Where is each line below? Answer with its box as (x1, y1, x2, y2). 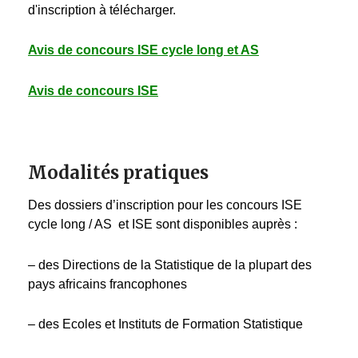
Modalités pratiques (28, 161, 209, 185)
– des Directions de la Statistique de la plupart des (28, 257, 312, 272)
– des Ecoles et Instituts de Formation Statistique (28, 317, 303, 332)
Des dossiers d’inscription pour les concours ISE (28, 198, 302, 213)
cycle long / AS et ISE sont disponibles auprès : (28, 217, 297, 232)
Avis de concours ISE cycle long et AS (28, 43, 259, 58)
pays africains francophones (28, 276, 187, 291)
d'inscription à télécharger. (28, 2, 176, 17)
